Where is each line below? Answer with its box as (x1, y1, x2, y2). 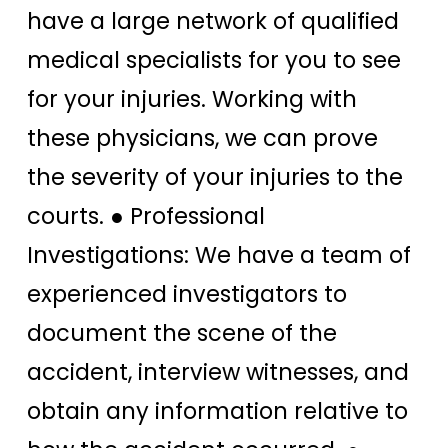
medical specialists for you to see (27, 43, 401, 76)
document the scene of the (27, 316, 337, 349)
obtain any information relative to (27, 394, 408, 427)
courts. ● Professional (27, 199, 265, 232)
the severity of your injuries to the (27, 160, 403, 193)
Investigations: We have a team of (27, 238, 411, 271)
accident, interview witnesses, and (27, 355, 409, 388)
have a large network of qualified (27, 4, 399, 37)
